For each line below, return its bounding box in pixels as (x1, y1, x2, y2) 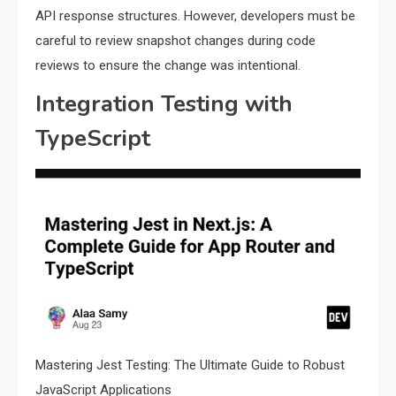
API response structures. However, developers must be (35, 8, 355, 25)
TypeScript (35, 123, 150, 155)
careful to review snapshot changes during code (35, 33, 316, 49)
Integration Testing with (35, 88, 293, 120)
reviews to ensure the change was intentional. (35, 57, 301, 74)
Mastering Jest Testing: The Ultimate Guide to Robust (35, 356, 345, 373)
